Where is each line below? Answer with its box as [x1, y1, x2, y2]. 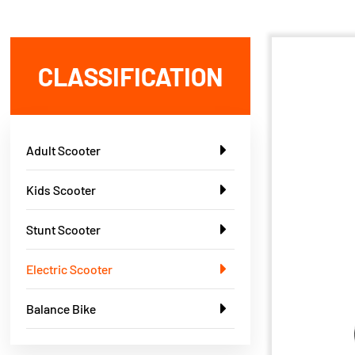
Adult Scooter [26, 143, 101, 158]
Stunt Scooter [26, 222, 101, 237]
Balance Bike [26, 301, 97, 316]
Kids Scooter [26, 182, 97, 197]
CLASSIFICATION [37, 61, 223, 91]
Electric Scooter [26, 261, 113, 277]
